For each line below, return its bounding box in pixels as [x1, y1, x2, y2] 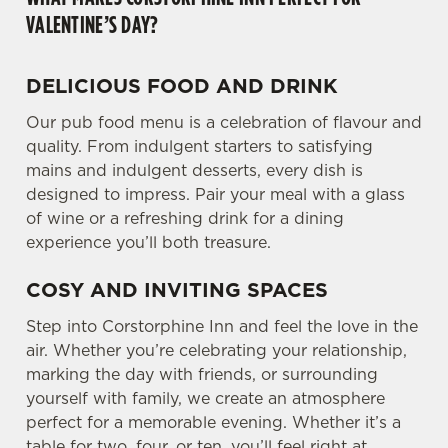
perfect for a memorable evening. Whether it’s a [26, 411, 401, 433]
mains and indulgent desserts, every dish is [26, 159, 363, 181]
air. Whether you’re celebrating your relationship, [26, 339, 407, 361]
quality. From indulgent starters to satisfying [26, 135, 373, 157]
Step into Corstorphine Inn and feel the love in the [26, 315, 418, 337]
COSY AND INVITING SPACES [26, 276, 328, 304]
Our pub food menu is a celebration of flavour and [26, 111, 422, 133]
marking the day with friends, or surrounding [26, 363, 378, 385]
